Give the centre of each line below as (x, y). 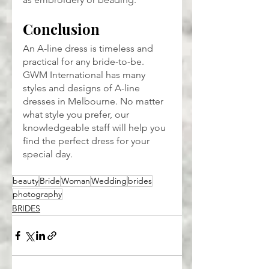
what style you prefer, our (77, 115)
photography (37, 194)
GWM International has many (85, 75)
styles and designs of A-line (83, 88)
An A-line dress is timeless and (89, 49)
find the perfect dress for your (87, 141)
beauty (26, 181)
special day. (48, 154)
